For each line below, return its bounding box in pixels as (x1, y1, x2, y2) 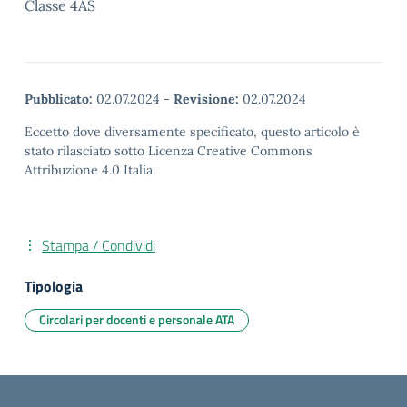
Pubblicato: (25, 91, 93, 107)
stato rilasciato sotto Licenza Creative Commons (25, 143, 313, 159)
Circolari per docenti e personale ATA (39, 310, 234, 329)
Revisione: (174, 91, 239, 107)
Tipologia (25, 275, 83, 297)
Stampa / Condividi (42, 234, 155, 256)
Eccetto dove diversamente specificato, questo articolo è (25, 124, 360, 140)
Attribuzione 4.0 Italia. (25, 162, 155, 178)
